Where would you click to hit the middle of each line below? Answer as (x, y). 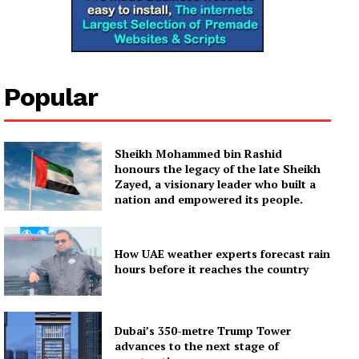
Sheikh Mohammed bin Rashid (199, 154)
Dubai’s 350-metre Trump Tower (203, 330)
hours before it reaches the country (212, 268)
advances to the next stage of (197, 345)
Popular (51, 97)
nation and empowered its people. (209, 200)
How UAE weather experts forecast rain (223, 253)
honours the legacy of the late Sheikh (218, 169)
